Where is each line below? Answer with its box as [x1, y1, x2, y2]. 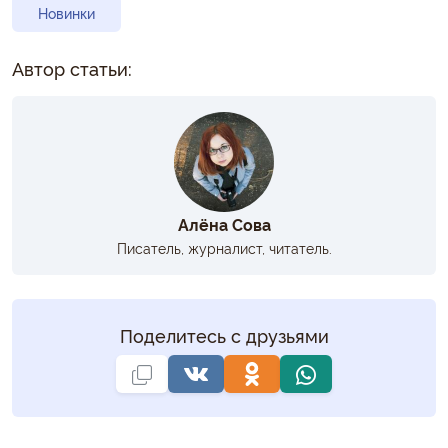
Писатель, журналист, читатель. [116, 237, 332, 257]
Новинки [38, 2, 95, 23]
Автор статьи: [12, 55, 132, 80]
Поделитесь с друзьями [119, 322, 329, 347]
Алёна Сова [177, 212, 271, 235]
